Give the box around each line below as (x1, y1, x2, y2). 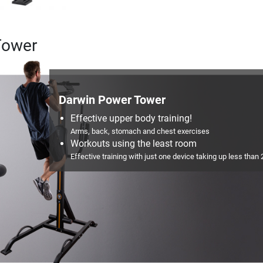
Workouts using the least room (70, 138, 197, 149)
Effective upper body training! (70, 113, 192, 124)
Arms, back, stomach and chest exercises (70, 127, 210, 136)
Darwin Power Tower (58, 93, 166, 107)
